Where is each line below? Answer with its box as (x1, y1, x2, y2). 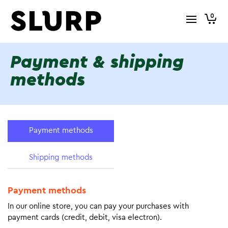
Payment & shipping (10, 53, 184, 71)
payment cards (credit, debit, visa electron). (8, 214, 162, 221)
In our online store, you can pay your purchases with (8, 203, 189, 210)
